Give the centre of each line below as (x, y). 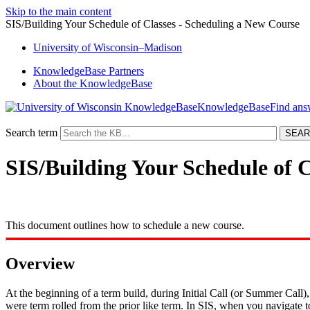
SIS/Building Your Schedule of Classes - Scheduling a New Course (153, 24)
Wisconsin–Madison (136, 47)
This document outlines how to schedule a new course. (125, 225)
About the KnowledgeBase (93, 83)
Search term (31, 133)
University (57, 47)
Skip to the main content (58, 11)
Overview (40, 263)
